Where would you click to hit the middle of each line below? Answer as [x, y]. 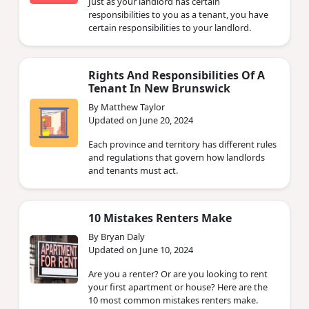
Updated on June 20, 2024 [141, 120]
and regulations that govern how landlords [177, 157]
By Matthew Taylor [127, 107]
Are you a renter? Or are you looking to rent [178, 273]
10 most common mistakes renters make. [173, 300]
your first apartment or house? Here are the [178, 287]
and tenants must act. [133, 170]
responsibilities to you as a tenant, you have [178, 14]
